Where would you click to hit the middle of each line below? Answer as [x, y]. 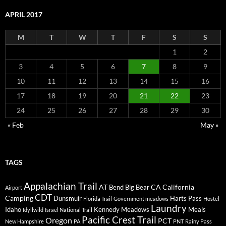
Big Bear [137, 187]
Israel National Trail [69, 210]
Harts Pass [186, 199]
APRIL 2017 [24, 15]
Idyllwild [33, 210]
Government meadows [141, 199]
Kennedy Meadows [122, 210]
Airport [14, 188]
